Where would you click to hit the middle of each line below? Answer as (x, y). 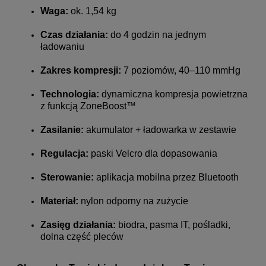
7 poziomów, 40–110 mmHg (181, 70)
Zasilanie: (62, 129)
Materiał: (59, 201)
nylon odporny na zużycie (133, 201)
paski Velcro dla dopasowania (153, 153)
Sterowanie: (67, 177)
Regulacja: (64, 153)
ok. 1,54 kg (92, 11)
